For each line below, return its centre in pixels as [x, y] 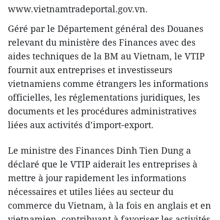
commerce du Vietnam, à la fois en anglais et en [110, 205]
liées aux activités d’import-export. [81, 124]
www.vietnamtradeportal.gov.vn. [78, 9]
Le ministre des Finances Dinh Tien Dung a [99, 150]
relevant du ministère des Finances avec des [102, 42]
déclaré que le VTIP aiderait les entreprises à [103, 164]
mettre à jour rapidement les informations [97, 178]
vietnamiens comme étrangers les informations [108, 83]
